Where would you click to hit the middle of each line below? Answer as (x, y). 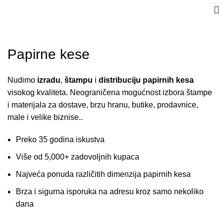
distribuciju (120, 80)
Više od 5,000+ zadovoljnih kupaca (78, 157)
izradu (49, 80)
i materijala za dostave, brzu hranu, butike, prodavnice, (103, 105)
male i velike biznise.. (45, 117)
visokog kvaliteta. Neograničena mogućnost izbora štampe (110, 92)
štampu (79, 80)
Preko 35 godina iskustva (60, 139)
